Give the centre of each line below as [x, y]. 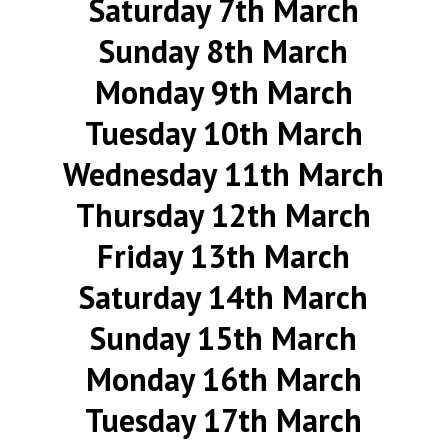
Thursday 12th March [224, 215]
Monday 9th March [223, 92]
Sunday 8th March [224, 51]
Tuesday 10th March [223, 133]
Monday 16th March [223, 379]
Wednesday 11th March [224, 174]
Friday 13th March [224, 256]
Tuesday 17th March [224, 420]
